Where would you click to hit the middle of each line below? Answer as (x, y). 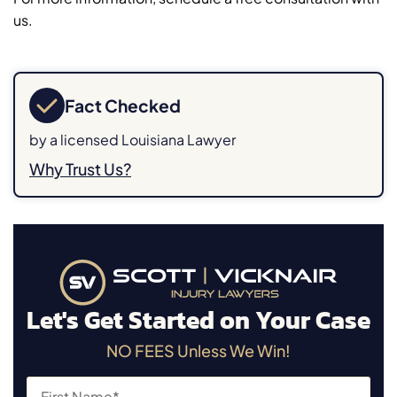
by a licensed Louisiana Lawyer (132, 140)
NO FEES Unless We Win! (198, 351)
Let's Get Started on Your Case (198, 320)
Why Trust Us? (80, 169)
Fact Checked (123, 106)
